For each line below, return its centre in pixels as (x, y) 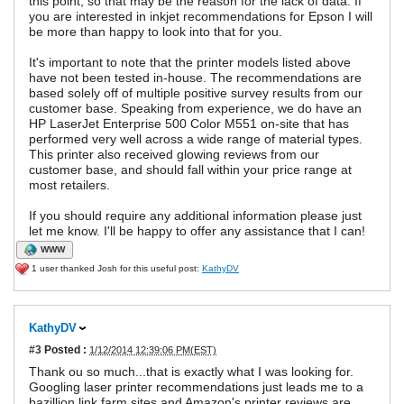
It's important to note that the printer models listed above (190, 63)
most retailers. (69, 185)
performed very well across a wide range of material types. (196, 139)
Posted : (64, 350)
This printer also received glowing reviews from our (174, 155)
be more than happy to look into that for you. (156, 32)
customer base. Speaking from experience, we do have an (195, 109)
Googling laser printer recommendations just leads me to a (196, 387)
